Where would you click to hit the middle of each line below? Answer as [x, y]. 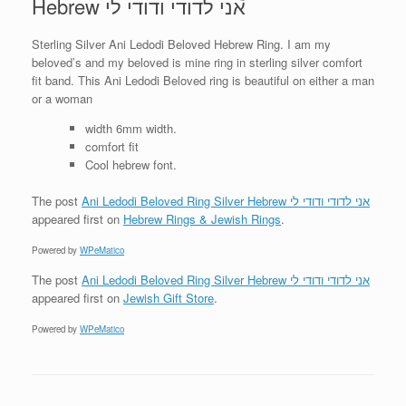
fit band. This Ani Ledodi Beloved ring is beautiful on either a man [203, 81]
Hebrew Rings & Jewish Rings [202, 218]
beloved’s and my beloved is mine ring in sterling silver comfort [197, 63]
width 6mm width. [130, 129]
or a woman [62, 99]
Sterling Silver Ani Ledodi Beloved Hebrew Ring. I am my [181, 44]
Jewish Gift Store [169, 297]
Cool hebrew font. [130, 165]
